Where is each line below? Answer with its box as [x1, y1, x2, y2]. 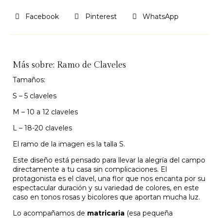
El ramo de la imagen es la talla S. [13, 140, 125, 149]
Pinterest [85, 12, 117, 21]
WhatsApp [143, 12, 179, 21]
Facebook [25, 12, 59, 21]
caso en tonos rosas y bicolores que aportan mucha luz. [13, 193, 200, 202]
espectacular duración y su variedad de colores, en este [13, 183, 199, 193]
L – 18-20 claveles [13, 124, 72, 133]
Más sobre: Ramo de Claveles [13, 60, 126, 71]
